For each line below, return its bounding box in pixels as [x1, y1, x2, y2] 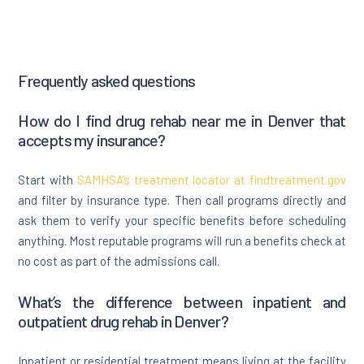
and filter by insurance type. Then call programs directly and [18, 193, 346, 208]
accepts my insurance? [18, 130, 166, 150]
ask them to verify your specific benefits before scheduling [18, 213, 346, 228]
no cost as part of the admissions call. [18, 253, 220, 269]
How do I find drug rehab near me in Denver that [18, 110, 346, 131]
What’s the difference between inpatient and [18, 292, 346, 312]
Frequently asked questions [18, 71, 196, 91]
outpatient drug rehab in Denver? [18, 311, 228, 331]
